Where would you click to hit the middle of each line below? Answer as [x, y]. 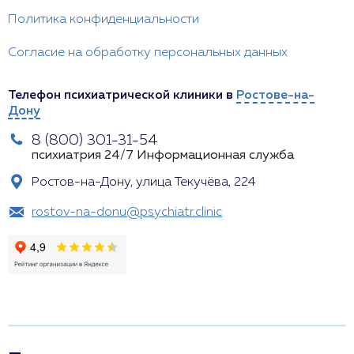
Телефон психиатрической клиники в [122, 96]
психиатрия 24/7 [83, 156]
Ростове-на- [275, 96]
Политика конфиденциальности [104, 20]
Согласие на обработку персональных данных [148, 53]
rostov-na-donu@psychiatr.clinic [127, 213]
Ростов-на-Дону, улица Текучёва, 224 [144, 183]
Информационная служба [215, 156]
